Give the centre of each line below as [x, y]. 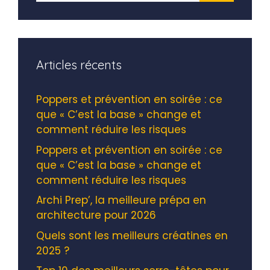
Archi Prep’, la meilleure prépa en [121, 200]
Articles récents [79, 65]
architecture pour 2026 [96, 215]
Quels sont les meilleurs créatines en [132, 235]
